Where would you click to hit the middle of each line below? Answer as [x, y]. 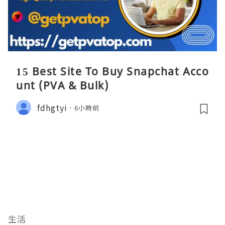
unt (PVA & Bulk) [62, 86]
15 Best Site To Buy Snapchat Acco [113, 72]
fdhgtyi [52, 107]
